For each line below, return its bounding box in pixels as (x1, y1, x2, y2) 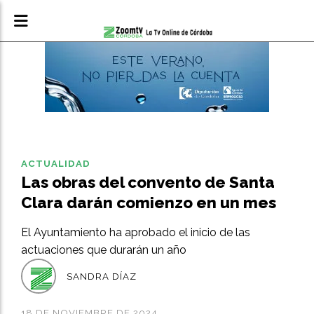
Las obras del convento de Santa (21, 173, 275, 191)
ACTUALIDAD (21, 158, 90, 169)
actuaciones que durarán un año (21, 243, 186, 257)
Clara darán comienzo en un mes (21, 193, 276, 212)
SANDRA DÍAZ (67, 271, 137, 282)
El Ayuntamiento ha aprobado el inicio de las (21, 226, 250, 239)
